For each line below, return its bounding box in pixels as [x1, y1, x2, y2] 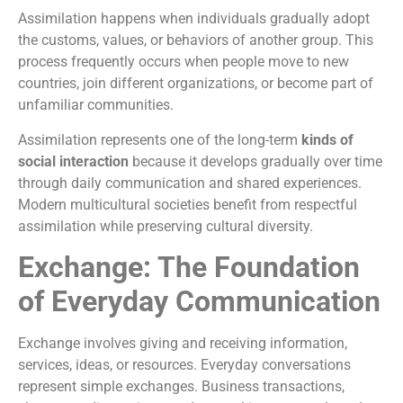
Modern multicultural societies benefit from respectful [18, 195, 357, 213]
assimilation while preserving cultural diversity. [18, 217, 313, 235]
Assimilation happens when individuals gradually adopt [18, 10, 370, 28]
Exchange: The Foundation [18, 250, 360, 285]
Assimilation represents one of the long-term [18, 130, 301, 148]
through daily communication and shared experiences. [18, 174, 362, 192]
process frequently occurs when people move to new [18, 53, 349, 71]
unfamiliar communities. [18, 96, 174, 114]
